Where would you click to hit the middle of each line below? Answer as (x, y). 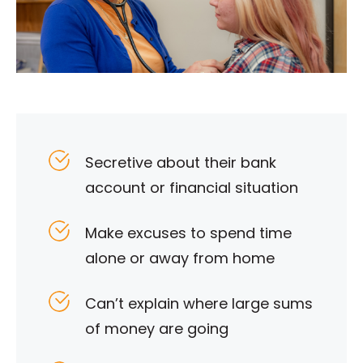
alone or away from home (180, 258)
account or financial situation (192, 188)
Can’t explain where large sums (199, 304)
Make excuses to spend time (188, 233)
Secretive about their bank (181, 163)
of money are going (157, 329)
